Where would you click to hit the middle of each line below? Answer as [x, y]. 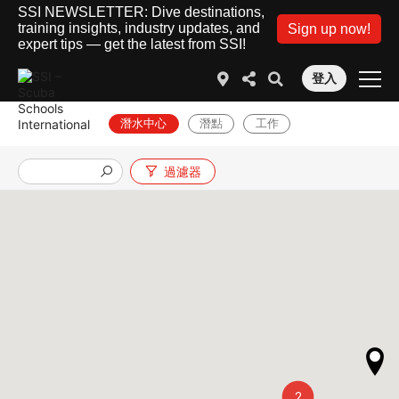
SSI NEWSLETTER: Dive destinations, [141, 12]
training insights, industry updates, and [139, 28]
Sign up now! [329, 28]
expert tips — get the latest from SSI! [132, 44]
